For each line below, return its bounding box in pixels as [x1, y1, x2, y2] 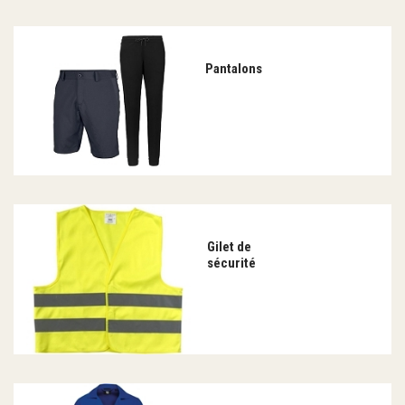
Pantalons [205, 60, 263, 77]
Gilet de [207, 239, 252, 256]
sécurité [207, 255, 257, 272]
